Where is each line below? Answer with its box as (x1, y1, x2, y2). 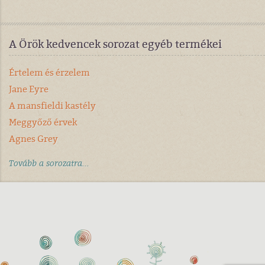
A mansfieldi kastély (9, 99, 96, 112)
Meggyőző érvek (9, 116, 77, 128)
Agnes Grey (9, 132, 58, 145)
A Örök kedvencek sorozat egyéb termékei (9, 37, 222, 51)
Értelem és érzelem (9, 66, 90, 79)
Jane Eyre (9, 83, 49, 95)
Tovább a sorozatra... (9, 157, 89, 169)
